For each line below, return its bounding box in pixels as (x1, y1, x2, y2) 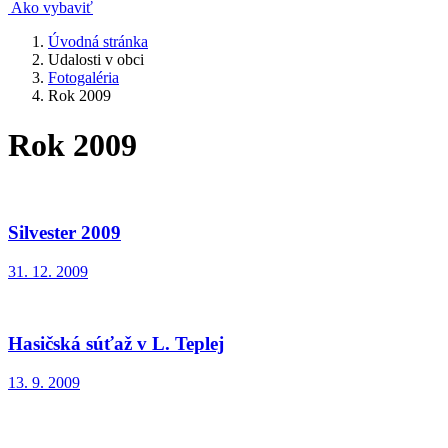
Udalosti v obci (48, 51, 144, 69)
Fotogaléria (48, 69, 119, 87)
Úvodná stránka (48, 33, 148, 51)
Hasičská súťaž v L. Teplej (8, 333, 224, 355)
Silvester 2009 (8, 222, 121, 244)
